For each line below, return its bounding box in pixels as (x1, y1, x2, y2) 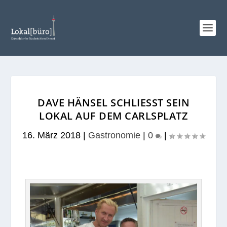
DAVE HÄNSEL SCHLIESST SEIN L (37, 96, 190, 109)
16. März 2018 (22, 130, 81, 140)
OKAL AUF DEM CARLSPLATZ (39, 109, 182, 123)
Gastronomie (88, 130, 140, 140)
